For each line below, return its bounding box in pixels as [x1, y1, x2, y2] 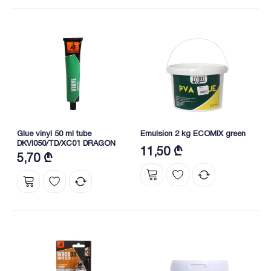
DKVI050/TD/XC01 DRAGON [17, 138, 116, 148]
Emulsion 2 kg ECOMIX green [140, 128, 246, 139]
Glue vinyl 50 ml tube [17, 128, 91, 139]
